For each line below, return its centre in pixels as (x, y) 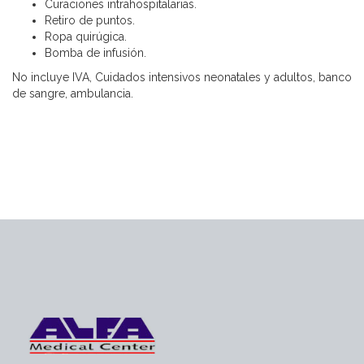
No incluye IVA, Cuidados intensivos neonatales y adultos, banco (182, 77)
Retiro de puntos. (90, 20)
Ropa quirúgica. (86, 37)
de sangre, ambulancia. (73, 93)
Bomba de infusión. (95, 53)
